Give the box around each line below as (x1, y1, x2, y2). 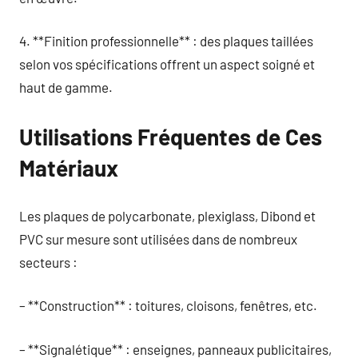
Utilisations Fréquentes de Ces (19, 123, 322, 150)
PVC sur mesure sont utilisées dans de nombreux (19, 230, 297, 247)
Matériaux (19, 154, 118, 181)
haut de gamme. (19, 79, 113, 95)
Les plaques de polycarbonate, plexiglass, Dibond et (19, 207, 316, 224)
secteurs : (19, 253, 78, 270)
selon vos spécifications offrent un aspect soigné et (19, 56, 315, 72)
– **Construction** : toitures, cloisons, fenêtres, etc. (19, 297, 317, 313)
